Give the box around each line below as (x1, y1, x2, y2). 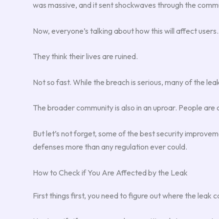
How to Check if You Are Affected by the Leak (33, 167, 188, 177)
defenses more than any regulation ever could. (33, 141, 187, 152)
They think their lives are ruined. (33, 51, 138, 62)
